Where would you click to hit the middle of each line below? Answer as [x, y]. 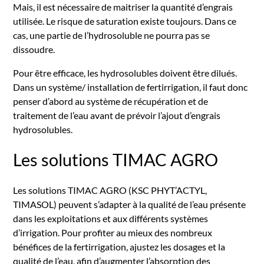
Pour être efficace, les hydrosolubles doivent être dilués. [125, 72]
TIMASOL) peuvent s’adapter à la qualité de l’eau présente [130, 204]
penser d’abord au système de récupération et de [111, 101]
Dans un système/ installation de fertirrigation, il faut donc [131, 87]
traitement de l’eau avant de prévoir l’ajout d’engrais [117, 115]
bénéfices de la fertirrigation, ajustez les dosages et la [119, 246]
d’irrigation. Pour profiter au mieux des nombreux [113, 232]
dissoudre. [34, 49]
